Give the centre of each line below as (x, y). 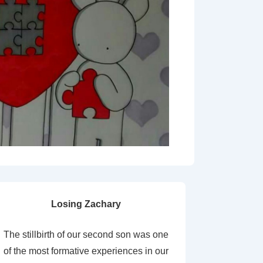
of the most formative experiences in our (86, 251)
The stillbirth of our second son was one (86, 235)
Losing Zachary (86, 204)
